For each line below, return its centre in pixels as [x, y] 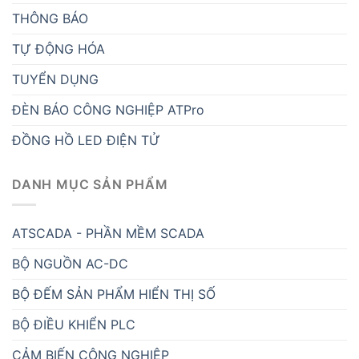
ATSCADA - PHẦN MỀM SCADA [108, 233]
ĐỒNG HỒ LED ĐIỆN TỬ [86, 141]
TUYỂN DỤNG [55, 80]
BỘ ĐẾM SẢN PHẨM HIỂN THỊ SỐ [114, 294]
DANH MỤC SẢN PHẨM [90, 185]
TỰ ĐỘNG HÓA [58, 49]
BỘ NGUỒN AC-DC [70, 263]
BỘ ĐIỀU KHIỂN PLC [74, 324]
